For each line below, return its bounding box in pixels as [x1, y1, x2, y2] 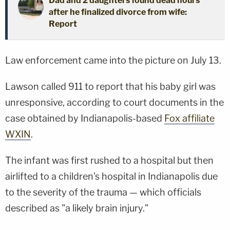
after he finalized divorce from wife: [49, 7, 187, 17]
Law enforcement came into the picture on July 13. [5, 54, 221, 66]
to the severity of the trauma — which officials [5, 186, 201, 198]
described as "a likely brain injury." [5, 202, 148, 214]
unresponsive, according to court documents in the [5, 97, 224, 108]
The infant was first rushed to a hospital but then [5, 155, 214, 166]
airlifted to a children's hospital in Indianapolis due [5, 170, 218, 182]
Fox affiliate [164, 112, 215, 124]
